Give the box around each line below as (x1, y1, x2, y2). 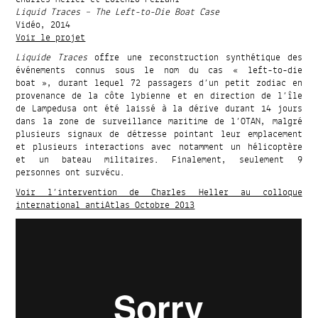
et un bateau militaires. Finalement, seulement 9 (16, 150, 302, 168)
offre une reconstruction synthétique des (87, 48, 302, 66)
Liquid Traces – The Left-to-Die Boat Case (16, 3, 220, 21)
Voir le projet (16, 28, 86, 46)
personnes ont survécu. (16, 163, 126, 181)
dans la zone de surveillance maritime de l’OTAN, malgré (16, 112, 302, 130)
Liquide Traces (16, 48, 88, 66)
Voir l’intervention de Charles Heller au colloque (16, 183, 302, 201)
